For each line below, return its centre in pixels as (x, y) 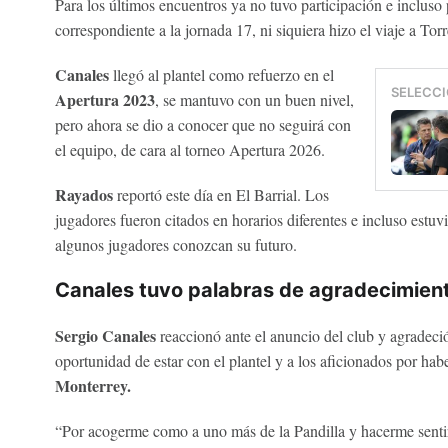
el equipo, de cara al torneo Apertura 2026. (189, 150)
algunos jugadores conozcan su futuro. (175, 245)
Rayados (85, 195)
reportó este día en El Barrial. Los (222, 195)
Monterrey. (92, 386)
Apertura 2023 (104, 100)
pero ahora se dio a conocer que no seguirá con (202, 125)
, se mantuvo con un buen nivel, (254, 100)
